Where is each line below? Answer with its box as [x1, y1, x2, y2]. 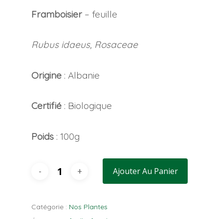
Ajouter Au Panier [112, 166, 178, 177]
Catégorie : [31, 202, 69, 212]
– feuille [82, 8, 117, 20]
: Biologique [62, 100, 112, 112]
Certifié [31, 100, 62, 112]
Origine [31, 69, 62, 81]
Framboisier [31, 8, 82, 20]
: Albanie [62, 69, 100, 81]
